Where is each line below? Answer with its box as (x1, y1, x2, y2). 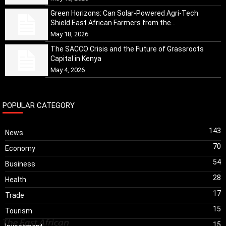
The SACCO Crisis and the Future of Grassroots (50, 44, 204, 53)
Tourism (5, 206, 32, 215)
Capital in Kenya (50, 54, 101, 63)
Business (5, 159, 35, 168)
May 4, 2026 (50, 66, 85, 74)
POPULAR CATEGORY (3, 100, 75, 110)
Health (5, 175, 26, 184)
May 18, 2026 (50, 30, 88, 38)
